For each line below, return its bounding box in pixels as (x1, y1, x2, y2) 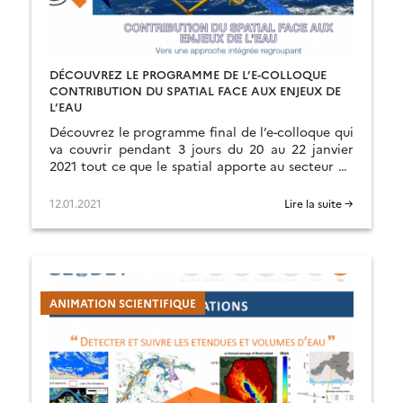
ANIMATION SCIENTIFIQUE (49, 295, 196, 310)
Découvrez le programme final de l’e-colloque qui (49, 122, 354, 140)
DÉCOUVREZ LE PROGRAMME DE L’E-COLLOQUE (49, 66, 327, 82)
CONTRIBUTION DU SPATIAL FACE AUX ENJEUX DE (49, 82, 341, 98)
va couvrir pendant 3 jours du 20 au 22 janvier (49, 139, 354, 157)
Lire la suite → (284, 195, 354, 210)
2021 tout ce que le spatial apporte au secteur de (49, 157, 354, 175)
